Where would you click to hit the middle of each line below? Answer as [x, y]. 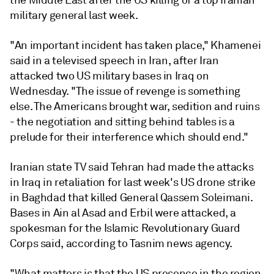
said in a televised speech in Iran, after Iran [114, 61]
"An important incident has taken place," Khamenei [135, 45]
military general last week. [74, 15]
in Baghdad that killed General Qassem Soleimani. [131, 198]
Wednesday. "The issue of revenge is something [125, 91]
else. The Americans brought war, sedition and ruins [135, 106]
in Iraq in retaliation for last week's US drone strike [133, 182]
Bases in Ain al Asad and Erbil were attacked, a [123, 213]
